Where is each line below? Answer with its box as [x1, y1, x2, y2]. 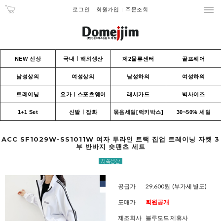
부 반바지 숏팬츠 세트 [75, 143, 146, 150]
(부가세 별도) [170, 183, 207, 190]
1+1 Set [17, 109, 38, 115]
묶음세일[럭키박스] [113, 109, 164, 115]
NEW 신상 [14, 56, 41, 62]
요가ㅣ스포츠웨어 [60, 91, 106, 97]
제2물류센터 [122, 56, 154, 62]
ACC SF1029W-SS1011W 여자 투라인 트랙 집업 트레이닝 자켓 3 [1, 135, 220, 143]
